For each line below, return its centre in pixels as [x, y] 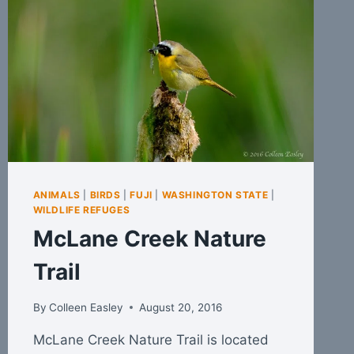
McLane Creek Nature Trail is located [151, 339]
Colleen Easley [86, 307]
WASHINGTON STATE [215, 195]
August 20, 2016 [180, 307]
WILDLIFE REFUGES [81, 210]
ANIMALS [56, 195]
